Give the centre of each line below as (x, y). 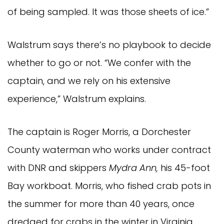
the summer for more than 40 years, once (101, 204)
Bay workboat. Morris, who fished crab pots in (109, 186)
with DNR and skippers (58, 168)
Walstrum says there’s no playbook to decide (109, 45)
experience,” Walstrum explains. (77, 99)
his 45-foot (184, 168)
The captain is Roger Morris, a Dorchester (99, 132)
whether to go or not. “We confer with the (99, 63)
